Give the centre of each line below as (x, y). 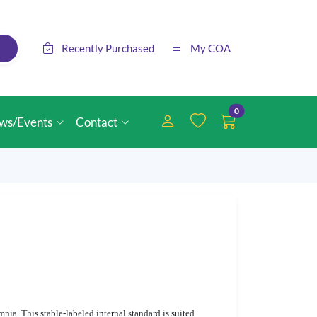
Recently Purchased (108, 48)
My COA (211, 48)
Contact (97, 122)
